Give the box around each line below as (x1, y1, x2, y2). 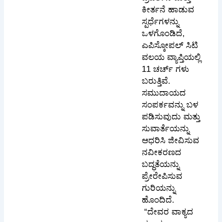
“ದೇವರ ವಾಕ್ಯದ (142, 207, 194, 217)
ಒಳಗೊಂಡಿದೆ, (142, 29, 185, 39)
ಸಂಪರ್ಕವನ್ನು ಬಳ (142, 100, 199, 110)
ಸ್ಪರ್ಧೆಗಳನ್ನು (142, 17, 179, 27)
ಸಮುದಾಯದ (142, 88, 186, 98)
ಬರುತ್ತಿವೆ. (142, 76, 171, 86)
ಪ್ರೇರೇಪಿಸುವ (142, 171, 183, 181)
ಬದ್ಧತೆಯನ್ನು (142, 160, 180, 169)
